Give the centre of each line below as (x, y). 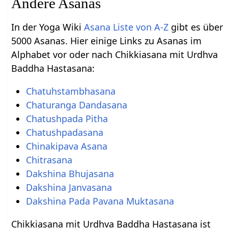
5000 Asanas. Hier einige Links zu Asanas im (107, 40)
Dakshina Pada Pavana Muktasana (100, 201)
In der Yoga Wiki (48, 27)
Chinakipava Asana (66, 146)
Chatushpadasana (64, 132)
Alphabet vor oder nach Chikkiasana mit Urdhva (115, 54)
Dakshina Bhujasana (70, 173)
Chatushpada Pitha (67, 118)
